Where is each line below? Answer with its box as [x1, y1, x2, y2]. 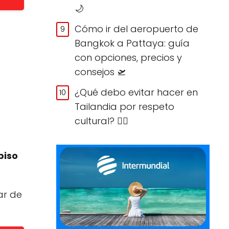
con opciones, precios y [75, 51, 182, 64]
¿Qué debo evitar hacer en [75, 85, 198, 99]
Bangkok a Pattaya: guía [75, 36, 190, 50]
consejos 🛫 [75, 65, 127, 78]
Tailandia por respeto [75, 100, 175, 113]
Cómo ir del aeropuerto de [75, 22, 199, 35]
